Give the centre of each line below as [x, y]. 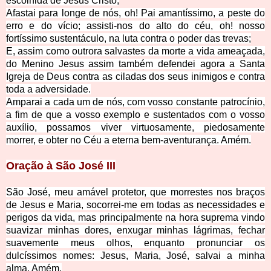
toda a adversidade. [48, 90]
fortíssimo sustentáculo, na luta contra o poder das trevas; [129, 39]
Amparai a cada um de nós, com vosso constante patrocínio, [135, 102]
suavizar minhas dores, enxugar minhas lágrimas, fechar [135, 230]
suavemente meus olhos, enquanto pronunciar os [135, 243]
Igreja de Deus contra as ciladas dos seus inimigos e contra [135, 77]
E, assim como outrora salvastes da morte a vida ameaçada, [135, 51]
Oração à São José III [61, 166]
